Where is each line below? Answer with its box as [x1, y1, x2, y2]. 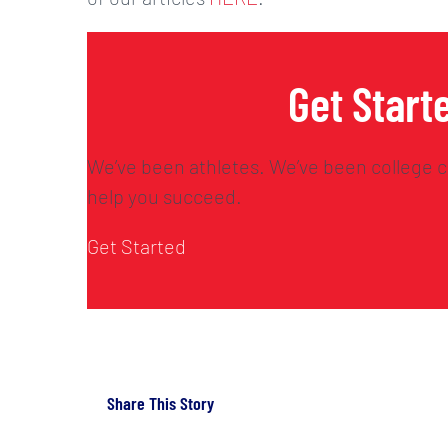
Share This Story [107, 392, 214, 415]
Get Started [87, 233, 186, 258]
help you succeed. [87, 183, 242, 208]
